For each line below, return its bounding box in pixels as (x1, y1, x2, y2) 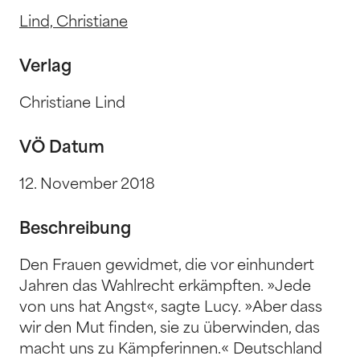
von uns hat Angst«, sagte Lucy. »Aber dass (19, 301, 322, 317)
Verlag (19, 59, 72, 76)
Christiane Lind (19, 96, 125, 112)
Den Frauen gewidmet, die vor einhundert (19, 259, 314, 275)
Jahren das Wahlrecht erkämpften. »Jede (19, 280, 311, 296)
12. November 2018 (19, 178, 155, 194)
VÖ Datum (19, 141, 104, 157)
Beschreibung (19, 222, 131, 239)
